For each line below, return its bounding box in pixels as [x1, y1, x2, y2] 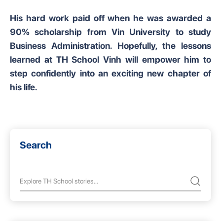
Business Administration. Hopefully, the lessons [10, 40, 211, 51]
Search [20, 139, 52, 151]
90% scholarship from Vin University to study [10, 27, 211, 37]
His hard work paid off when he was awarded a [10, 13, 211, 23]
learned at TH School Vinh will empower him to [10, 54, 211, 65]
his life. [10, 82, 37, 92]
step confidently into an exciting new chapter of [10, 68, 211, 78]
